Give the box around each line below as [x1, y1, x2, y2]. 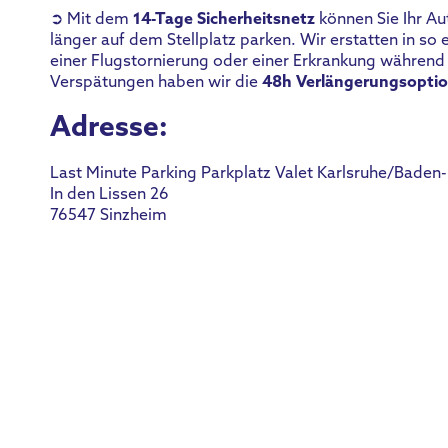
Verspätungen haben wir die [50, 74, 262, 91]
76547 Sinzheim [50, 207, 167, 224]
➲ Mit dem [50, 11, 133, 28]
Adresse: [50, 114, 168, 143]
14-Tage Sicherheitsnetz [133, 11, 315, 28]
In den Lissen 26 [50, 186, 169, 203]
